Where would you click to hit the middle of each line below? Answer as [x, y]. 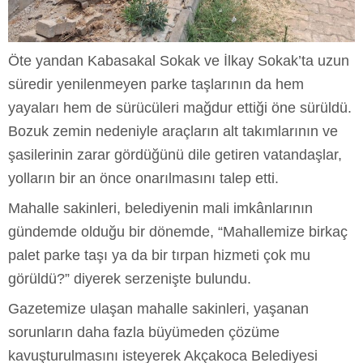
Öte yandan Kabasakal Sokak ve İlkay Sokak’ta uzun [179, 60]
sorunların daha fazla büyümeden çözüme [144, 332]
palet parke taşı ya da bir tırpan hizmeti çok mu [159, 255]
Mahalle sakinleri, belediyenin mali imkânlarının [160, 208]
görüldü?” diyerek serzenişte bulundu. [130, 278]
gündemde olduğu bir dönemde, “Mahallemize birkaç [178, 231]
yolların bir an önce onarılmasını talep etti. [143, 178]
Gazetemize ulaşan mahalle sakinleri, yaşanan [158, 308]
